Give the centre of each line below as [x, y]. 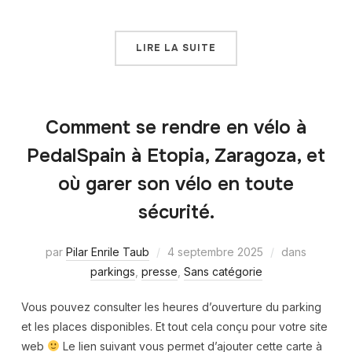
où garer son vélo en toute [176, 183]
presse [159, 271]
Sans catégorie [223, 271]
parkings [112, 271]
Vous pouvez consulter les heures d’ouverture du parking [171, 306]
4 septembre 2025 [215, 251]
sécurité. [176, 212]
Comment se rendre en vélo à [176, 127]
